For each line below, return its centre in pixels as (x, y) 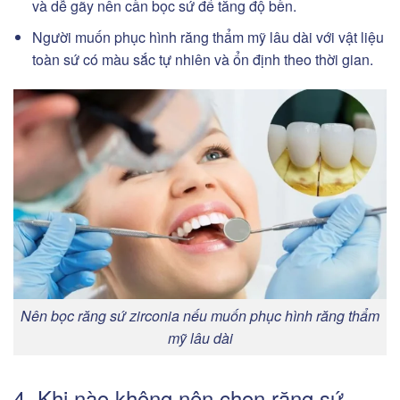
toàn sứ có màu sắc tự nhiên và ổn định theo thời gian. (202, 59)
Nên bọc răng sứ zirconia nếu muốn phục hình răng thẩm (200, 316)
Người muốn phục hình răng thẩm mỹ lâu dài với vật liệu (208, 37)
